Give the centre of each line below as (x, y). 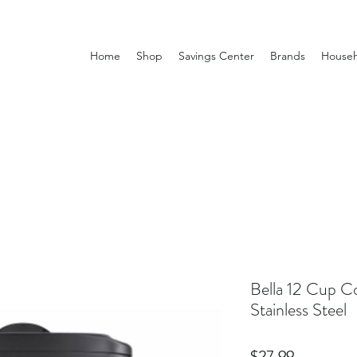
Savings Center (216, 56)
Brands (288, 56)
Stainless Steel (298, 310)
